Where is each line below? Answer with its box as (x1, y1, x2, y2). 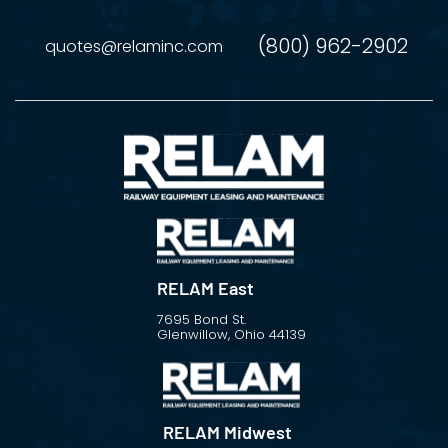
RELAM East (157, 277, 254, 300)
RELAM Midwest (163, 421, 292, 444)
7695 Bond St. (157, 310, 246, 330)
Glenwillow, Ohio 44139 (157, 325, 306, 345)
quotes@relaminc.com (45, 35, 223, 58)
